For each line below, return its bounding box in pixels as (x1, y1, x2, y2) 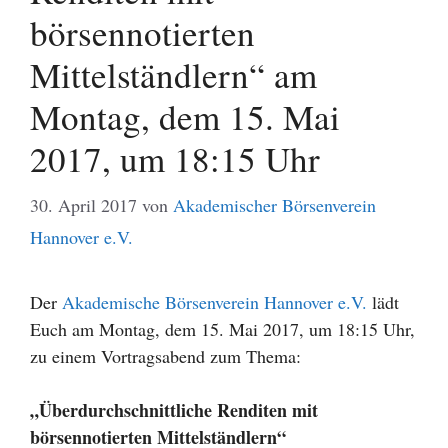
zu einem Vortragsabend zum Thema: (30, 343, 301, 368)
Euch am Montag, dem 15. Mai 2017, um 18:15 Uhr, (30, 316, 415, 341)
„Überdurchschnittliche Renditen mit (30, 396, 318, 423)
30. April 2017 (30, 192, 137, 217)
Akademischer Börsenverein (173, 192, 376, 217)
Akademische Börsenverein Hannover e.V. (62, 289, 367, 314)
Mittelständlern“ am (30, 50, 317, 98)
